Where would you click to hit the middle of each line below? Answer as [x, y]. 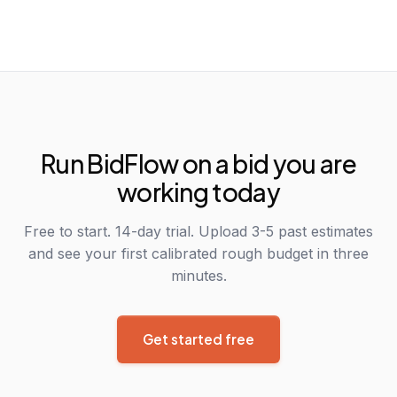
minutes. [198, 276]
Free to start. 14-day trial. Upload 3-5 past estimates [198, 231]
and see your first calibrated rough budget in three [198, 253]
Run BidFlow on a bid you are [198, 163]
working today [198, 192]
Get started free [198, 339]
